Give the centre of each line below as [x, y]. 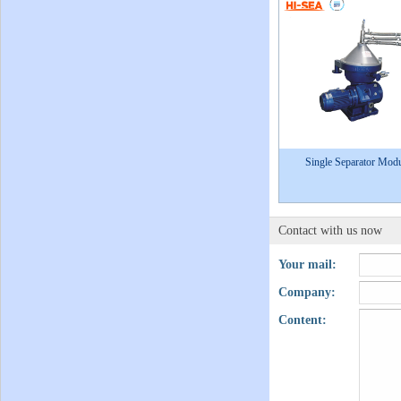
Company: [307, 292]
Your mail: [307, 264]
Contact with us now [330, 230]
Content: [303, 320]
